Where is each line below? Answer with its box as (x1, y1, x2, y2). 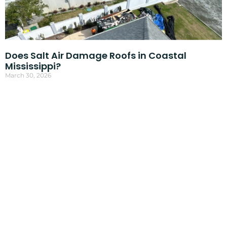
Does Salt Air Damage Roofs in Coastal (5, 49, 186, 62)
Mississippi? (5, 59, 61, 72)
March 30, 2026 (5, 71, 51, 79)
